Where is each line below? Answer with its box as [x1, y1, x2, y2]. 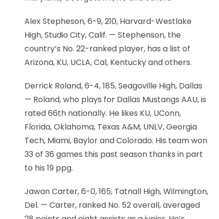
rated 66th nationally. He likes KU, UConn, [24, 107, 181, 119]
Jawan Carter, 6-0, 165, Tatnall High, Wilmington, [24, 185, 208, 197]
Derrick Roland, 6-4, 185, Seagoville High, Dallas [24, 80, 202, 91]
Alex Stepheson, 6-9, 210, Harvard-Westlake [24, 15, 192, 27]
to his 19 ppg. [24, 162, 73, 174]
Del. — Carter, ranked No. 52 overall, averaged [24, 199, 200, 211]
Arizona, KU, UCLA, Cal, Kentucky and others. [24, 56, 192, 68]
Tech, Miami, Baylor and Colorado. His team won [24, 134, 207, 146]
